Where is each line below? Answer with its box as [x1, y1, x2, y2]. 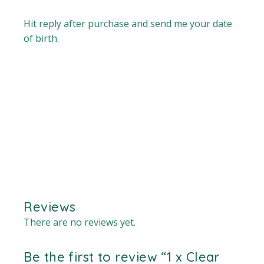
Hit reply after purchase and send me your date [24, 16, 233, 30]
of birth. [24, 31, 60, 45]
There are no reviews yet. [24, 215, 136, 229]
